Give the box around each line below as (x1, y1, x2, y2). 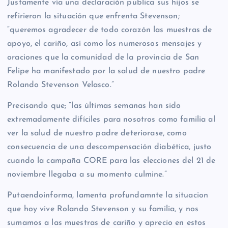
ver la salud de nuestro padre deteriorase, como (7, 129, 187, 137)
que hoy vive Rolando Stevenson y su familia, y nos (7, 205, 199, 213)
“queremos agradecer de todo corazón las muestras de (7, 25, 212, 34)
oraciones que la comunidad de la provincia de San (7, 53, 199, 62)
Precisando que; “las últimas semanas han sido (7, 101, 181, 110)
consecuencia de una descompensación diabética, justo (7, 142, 212, 151)
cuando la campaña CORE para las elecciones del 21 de (7, 156, 216, 165)
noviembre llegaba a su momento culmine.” (7, 170, 167, 179)
